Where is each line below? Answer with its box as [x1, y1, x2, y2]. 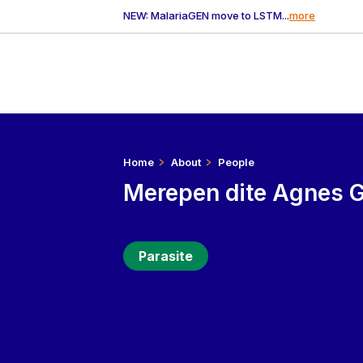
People [217, 156, 254, 169]
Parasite [139, 247, 194, 264]
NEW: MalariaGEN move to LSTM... [123, 9, 289, 23]
